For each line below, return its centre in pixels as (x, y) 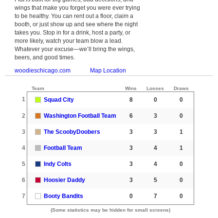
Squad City (59, 100)
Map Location (108, 70)
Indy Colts (58, 164)
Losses (155, 88)
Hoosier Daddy (64, 180)
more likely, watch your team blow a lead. (69, 41)
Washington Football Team (80, 116)
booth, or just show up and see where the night (76, 24)
